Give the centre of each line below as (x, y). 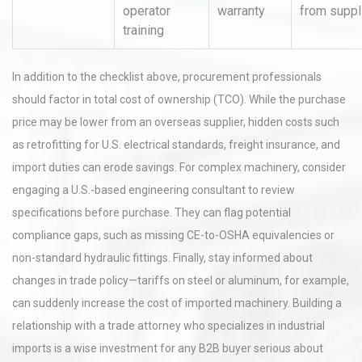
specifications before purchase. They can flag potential (152, 213)
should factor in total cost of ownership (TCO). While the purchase (179, 99)
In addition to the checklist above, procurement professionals (167, 77)
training (143, 30)
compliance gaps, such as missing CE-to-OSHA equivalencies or (173, 235)
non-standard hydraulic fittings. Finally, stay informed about (162, 258)
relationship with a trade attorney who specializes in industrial (168, 326)
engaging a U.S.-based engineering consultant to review (154, 190)
